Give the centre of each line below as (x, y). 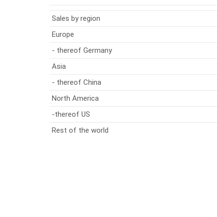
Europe (63, 34)
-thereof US (71, 114)
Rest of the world (80, 130)
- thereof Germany (82, 50)
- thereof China (77, 82)
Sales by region (76, 18)
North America (75, 98)
